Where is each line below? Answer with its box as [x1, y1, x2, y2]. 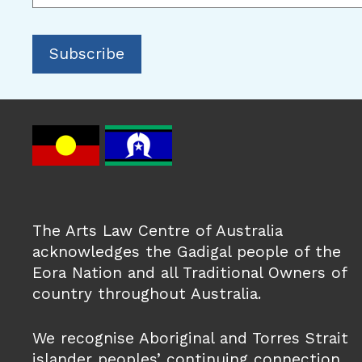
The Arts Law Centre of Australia [32, 221, 284, 240]
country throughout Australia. [32, 284, 262, 303]
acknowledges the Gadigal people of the [32, 242, 342, 261]
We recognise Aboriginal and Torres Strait [32, 328, 349, 347]
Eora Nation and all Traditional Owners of [32, 263, 347, 282]
